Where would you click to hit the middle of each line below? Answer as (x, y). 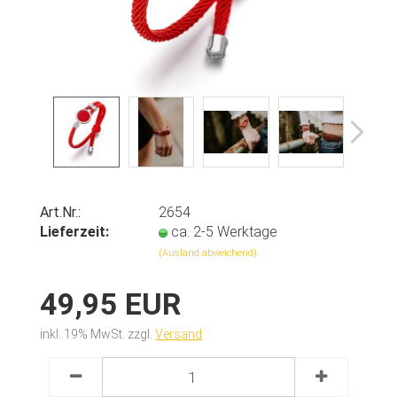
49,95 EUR (110, 304)
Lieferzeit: (74, 232)
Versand (179, 334)
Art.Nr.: (60, 212)
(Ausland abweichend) (208, 253)
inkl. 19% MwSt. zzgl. (97, 334)
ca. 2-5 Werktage (225, 232)
